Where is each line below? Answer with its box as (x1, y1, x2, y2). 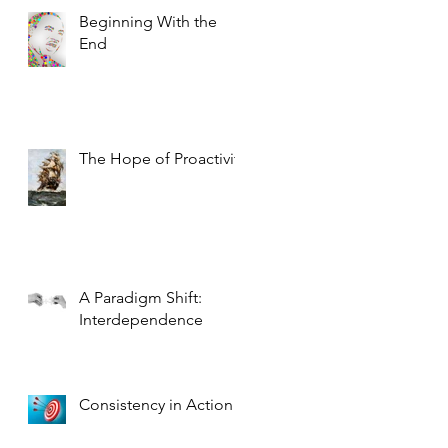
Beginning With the (79, 11, 217, 31)
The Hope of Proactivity (79, 148, 246, 168)
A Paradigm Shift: (79, 287, 202, 307)
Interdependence (79, 309, 203, 329)
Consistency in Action (79, 394, 233, 414)
